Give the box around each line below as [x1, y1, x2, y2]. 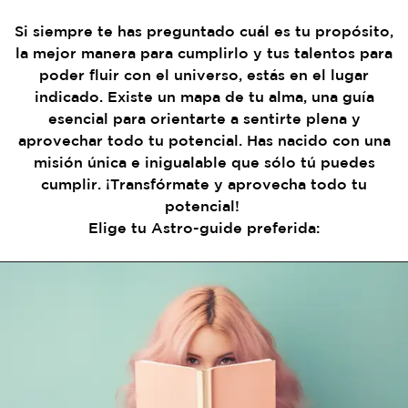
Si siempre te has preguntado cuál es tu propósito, [15, 23, 393, 40]
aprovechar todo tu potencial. [17, 132, 247, 149]
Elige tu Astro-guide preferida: [88, 219, 320, 237]
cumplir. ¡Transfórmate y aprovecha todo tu [41, 176, 367, 193]
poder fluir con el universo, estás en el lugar [39, 66, 369, 84]
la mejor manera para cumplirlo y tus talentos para [15, 45, 393, 62]
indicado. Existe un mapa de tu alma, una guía [34, 88, 374, 106]
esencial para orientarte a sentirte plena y [47, 110, 361, 127]
